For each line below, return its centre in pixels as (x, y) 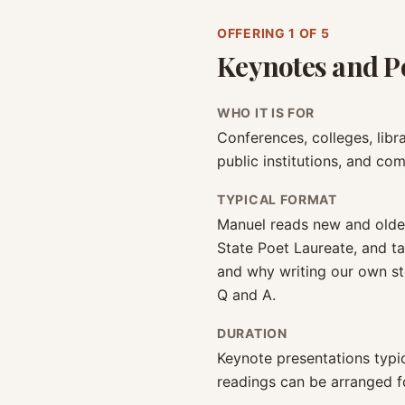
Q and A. (246, 295)
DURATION (252, 333)
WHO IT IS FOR (266, 113)
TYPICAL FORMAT (277, 199)
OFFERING (253, 33)
